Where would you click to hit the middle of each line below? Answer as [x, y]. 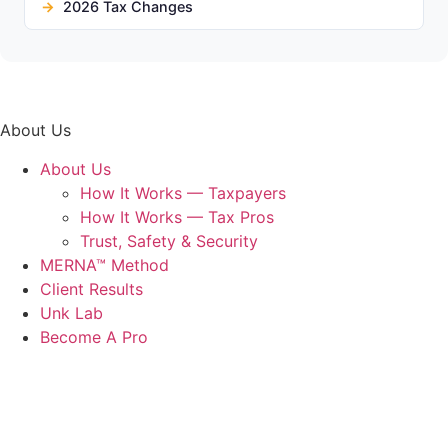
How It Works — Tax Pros [177, 216]
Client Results [91, 288]
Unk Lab [71, 312]
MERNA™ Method [104, 264]
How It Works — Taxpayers [183, 192]
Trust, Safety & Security [169, 240]
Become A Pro [94, 336]
